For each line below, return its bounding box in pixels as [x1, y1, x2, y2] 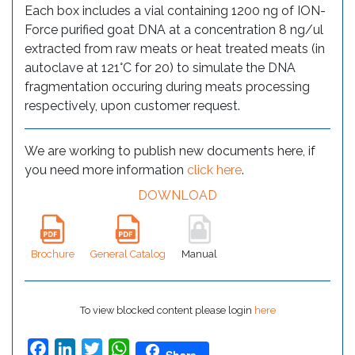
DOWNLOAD [138, 187, 217, 203]
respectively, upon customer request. [25, 97, 240, 113]
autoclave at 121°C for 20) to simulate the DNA [25, 59, 296, 75]
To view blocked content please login [79, 304, 254, 317]
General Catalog [90, 248, 166, 261]
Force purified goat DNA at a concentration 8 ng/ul [25, 21, 323, 37]
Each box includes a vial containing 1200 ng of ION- [25, 2, 326, 18]
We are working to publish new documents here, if [25, 143, 315, 158]
